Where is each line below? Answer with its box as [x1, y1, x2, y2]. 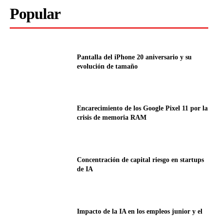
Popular [10, 4, 60, 22]
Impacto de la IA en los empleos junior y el [77, 207, 203, 215]
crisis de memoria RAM [77, 114, 147, 122]
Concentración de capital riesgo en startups [77, 156, 204, 164]
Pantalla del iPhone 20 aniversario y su [77, 53, 192, 61]
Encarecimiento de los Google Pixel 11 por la [77, 105, 208, 112]
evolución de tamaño [77, 62, 138, 70]
